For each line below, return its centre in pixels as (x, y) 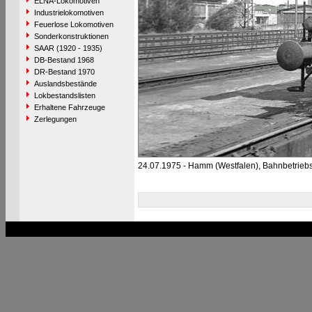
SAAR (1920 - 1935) (68, 48)
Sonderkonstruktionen (71, 36)
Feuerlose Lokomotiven (73, 24)
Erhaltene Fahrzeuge (69, 107)
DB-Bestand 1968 (64, 60)
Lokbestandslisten (64, 95)
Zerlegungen (55, 119)
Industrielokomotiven (69, 13)
